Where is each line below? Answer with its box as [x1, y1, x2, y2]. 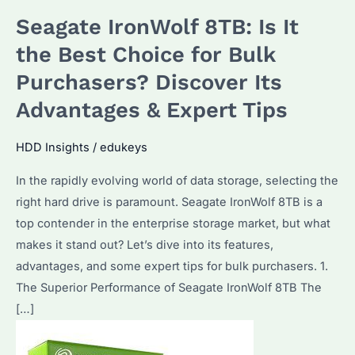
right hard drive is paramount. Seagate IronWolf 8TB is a [16, 194, 323, 209]
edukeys [100, 140, 147, 155]
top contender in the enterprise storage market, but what [16, 216, 330, 231]
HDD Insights [16, 140, 90, 155]
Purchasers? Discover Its [16, 69, 282, 95]
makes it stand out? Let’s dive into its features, [16, 237, 273, 252]
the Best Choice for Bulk [16, 41, 276, 67]
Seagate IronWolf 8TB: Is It [16, 13, 299, 40]
